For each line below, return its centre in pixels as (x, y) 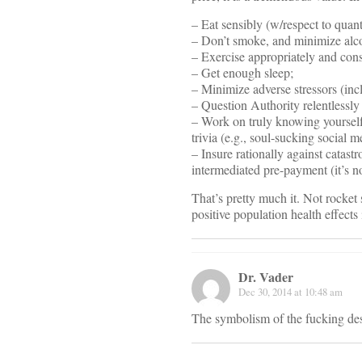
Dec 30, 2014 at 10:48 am (290, 291)
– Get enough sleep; (242, 72)
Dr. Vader (266, 276)
